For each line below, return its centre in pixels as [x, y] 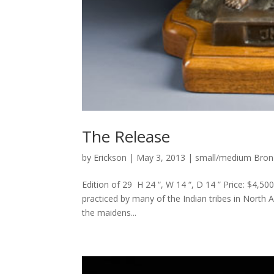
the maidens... [109, 213]
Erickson [110, 158]
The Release [126, 137]
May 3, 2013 [161, 158]
